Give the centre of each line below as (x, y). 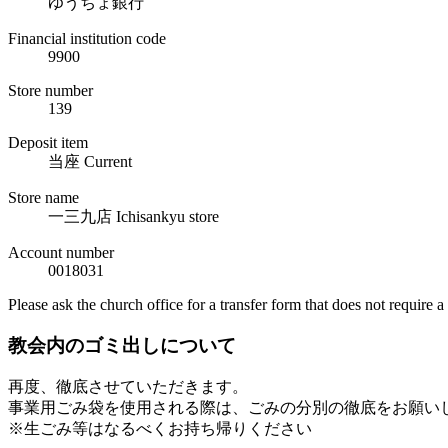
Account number (61, 252)
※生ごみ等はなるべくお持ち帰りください (160, 429)
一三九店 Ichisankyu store (133, 216)
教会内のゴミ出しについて (122, 345)
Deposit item (48, 142)
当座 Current (90, 161)
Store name (43, 197)
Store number (50, 90)
